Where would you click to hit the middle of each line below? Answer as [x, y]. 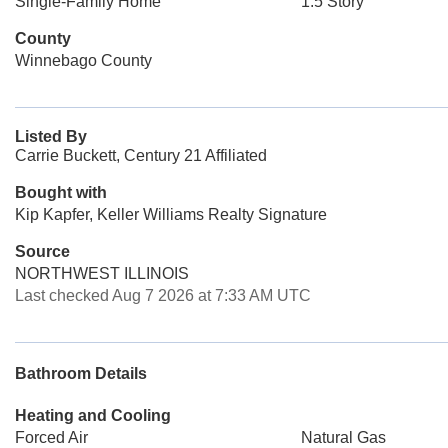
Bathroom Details [81, 373]
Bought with [61, 192]
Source [42, 251]
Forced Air [51, 437]
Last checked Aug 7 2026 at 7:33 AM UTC [163, 295]
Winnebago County [83, 60]
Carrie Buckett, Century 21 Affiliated [141, 155]
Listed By [51, 136]
